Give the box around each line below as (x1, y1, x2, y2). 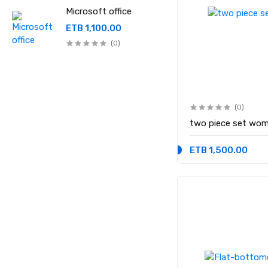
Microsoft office (66, 6, 132, 17)
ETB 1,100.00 (66, 23, 122, 33)
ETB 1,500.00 (190, 145, 248, 156)
